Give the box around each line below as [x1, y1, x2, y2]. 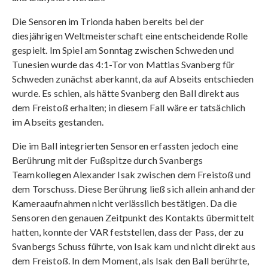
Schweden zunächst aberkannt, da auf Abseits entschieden [12, 72, 254, 84]
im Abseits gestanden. [12, 115, 104, 127]
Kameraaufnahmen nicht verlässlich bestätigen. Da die [12, 197, 237, 209]
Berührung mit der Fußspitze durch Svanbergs [12, 154, 203, 166]
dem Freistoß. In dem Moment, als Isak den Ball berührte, [12, 254, 249, 266]
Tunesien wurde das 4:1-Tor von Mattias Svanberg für [12, 58, 235, 70]
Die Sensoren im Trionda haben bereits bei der [12, 15, 204, 27]
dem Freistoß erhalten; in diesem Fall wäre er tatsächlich [12, 101, 246, 113]
